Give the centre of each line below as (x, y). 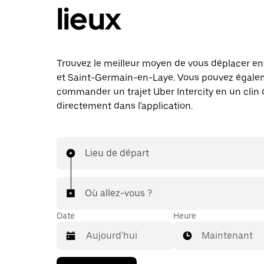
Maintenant (227, 235)
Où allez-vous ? (118, 193)
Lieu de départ (117, 153)
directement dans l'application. (125, 106)
